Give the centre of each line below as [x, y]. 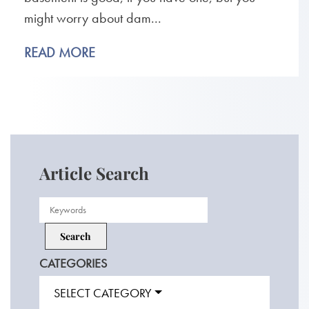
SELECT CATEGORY [102, 292]
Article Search [94, 173]
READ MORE [60, 53]
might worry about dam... [93, 18]
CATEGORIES [73, 263]
